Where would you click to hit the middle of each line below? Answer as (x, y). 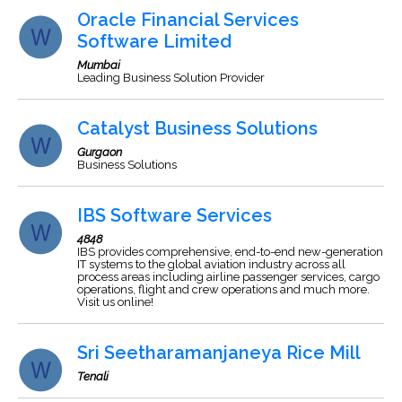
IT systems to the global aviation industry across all (211, 264)
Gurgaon (100, 152)
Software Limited (154, 41)
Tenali (93, 376)
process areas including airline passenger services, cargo (228, 277)
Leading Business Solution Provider (171, 78)
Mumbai (99, 65)
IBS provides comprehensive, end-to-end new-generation (230, 252)
